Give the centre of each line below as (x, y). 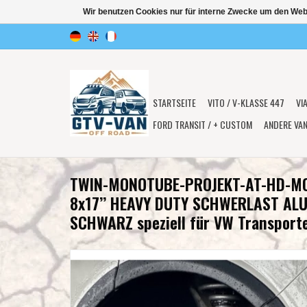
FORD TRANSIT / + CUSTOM (202, 124)
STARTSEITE (174, 102)
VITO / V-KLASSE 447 (246, 102)
